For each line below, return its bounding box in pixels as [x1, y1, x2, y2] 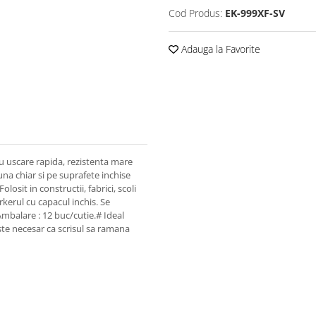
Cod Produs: [169, 6, 222, 20]
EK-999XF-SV [225, 6, 285, 20]
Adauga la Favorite [178, 42, 260, 56]
